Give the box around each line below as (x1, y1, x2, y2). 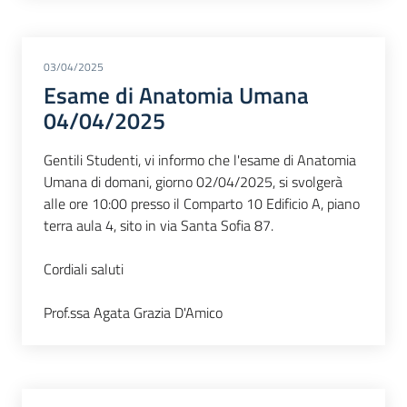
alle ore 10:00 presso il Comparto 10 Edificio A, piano (44, 193, 360, 215)
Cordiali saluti (44, 258, 124, 281)
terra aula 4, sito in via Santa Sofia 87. (44, 214, 273, 237)
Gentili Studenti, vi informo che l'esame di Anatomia (44, 149, 356, 172)
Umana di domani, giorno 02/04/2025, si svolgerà (44, 171, 342, 194)
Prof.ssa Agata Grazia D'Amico (44, 302, 223, 324)
